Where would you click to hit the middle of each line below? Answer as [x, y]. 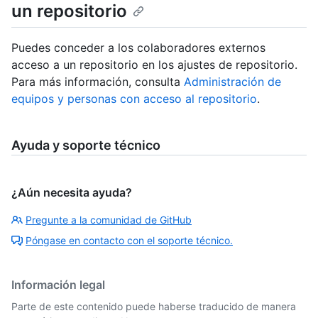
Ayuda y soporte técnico [86, 146]
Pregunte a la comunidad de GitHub [109, 220]
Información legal [58, 285]
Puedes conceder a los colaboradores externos [138, 48]
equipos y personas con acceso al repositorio [134, 99]
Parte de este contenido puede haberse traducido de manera [154, 307]
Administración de [232, 82]
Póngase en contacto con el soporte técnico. [129, 241]
